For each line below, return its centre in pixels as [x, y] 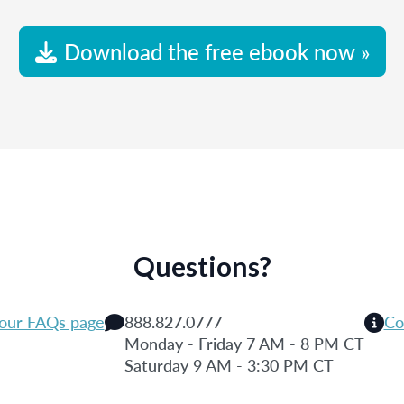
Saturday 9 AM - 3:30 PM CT [229, 365]
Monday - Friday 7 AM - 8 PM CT [244, 343]
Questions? [202, 266]
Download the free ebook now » [216, 51]
